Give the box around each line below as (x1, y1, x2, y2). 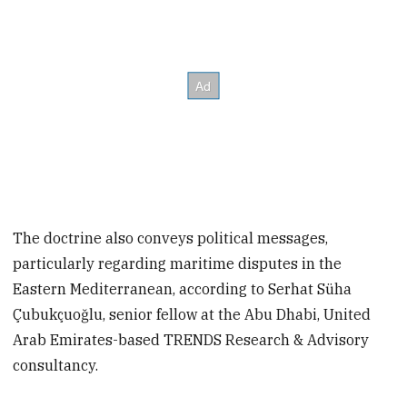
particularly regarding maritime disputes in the (13, 254, 342, 273)
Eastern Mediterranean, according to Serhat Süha (13, 280, 352, 299)
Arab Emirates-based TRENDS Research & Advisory (13, 331, 370, 350)
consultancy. (13, 356, 99, 375)
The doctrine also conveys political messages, (13, 229, 329, 248)
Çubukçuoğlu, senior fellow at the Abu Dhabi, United (13, 305, 372, 324)
